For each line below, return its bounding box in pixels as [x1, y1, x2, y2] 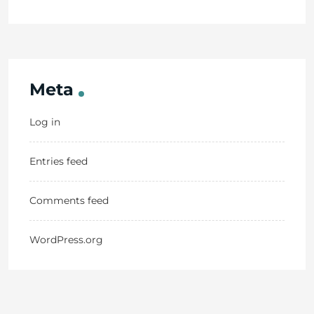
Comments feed [29, 194, 109, 207]
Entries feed [29, 155, 88, 168]
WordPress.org [29, 233, 103, 246]
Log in [29, 116, 60, 128]
